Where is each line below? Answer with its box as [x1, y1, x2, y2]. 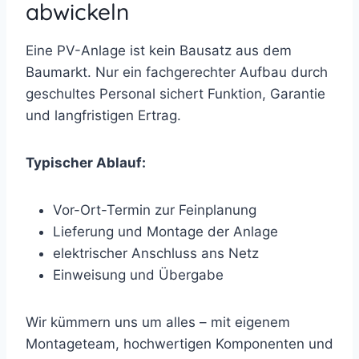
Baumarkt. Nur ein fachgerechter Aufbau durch [26, 63, 328, 80]
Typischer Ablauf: [26, 154, 146, 171]
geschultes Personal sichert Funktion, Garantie [26, 85, 325, 102]
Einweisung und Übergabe [53, 266, 224, 283]
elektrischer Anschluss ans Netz [53, 244, 259, 261]
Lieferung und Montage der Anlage [53, 223, 278, 240]
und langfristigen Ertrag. [26, 107, 181, 123]
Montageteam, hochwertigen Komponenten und [26, 335, 333, 352]
